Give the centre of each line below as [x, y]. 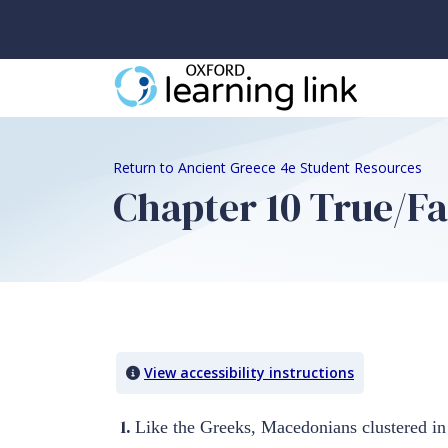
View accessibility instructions [249, 372]
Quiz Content [192, 355]
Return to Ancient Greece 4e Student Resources [267, 167]
